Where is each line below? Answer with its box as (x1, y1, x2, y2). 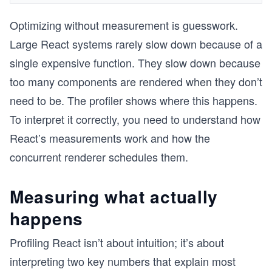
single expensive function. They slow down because (10, 55, 260, 70)
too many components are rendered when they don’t (10, 73, 262, 89)
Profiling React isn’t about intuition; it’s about (10, 234, 224, 250)
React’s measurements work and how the (10, 130, 210, 146)
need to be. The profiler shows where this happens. (10, 92, 257, 108)
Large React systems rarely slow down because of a (10, 36, 262, 52)
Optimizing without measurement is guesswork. (10, 17, 238, 33)
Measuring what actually (10, 184, 219, 209)
